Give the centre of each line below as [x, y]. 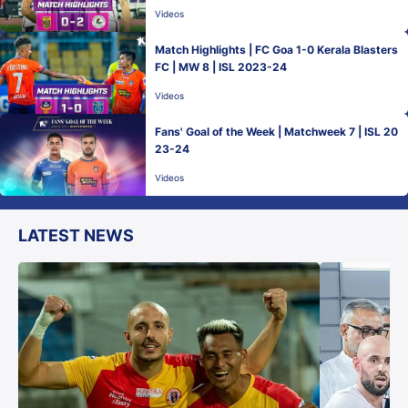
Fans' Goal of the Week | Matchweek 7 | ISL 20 [276, 132]
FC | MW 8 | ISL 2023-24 [221, 67]
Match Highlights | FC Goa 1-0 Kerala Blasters [276, 50]
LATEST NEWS [76, 235]
